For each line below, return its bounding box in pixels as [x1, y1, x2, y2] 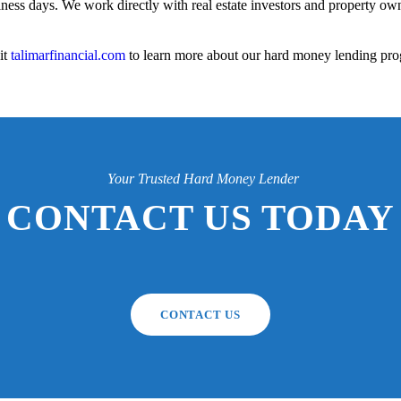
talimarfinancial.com [11, 47, 125, 64]
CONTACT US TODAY [6, 197, 395, 239]
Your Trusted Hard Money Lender [107, 171, 299, 187]
